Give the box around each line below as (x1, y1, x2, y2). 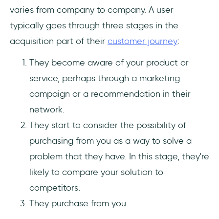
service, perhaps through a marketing (29, 73, 180, 84)
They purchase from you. (29, 198, 128, 209)
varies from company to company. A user (10, 4, 174, 16)
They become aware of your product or (29, 57, 189, 68)
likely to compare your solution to (29, 167, 163, 178)
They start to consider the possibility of (29, 120, 186, 131)
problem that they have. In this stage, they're (29, 151, 209, 162)
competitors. (29, 182, 80, 194)
